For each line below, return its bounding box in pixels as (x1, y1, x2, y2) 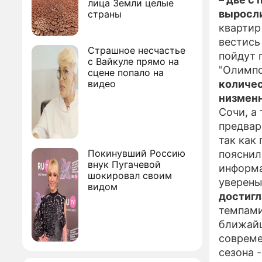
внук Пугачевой (88, 158, 161, 170)
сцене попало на (88, 67, 164, 78)
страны (88, 8, 122, 20)
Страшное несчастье (88, 44, 185, 56)
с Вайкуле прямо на (88, 56, 179, 67)
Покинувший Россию (88, 147, 185, 159)
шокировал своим (88, 170, 172, 181)
